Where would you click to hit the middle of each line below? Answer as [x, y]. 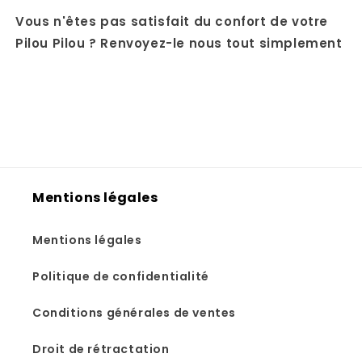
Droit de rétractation [101, 349]
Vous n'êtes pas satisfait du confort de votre [172, 21]
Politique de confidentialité [121, 276]
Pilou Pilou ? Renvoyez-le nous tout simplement [179, 43]
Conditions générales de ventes [134, 313]
